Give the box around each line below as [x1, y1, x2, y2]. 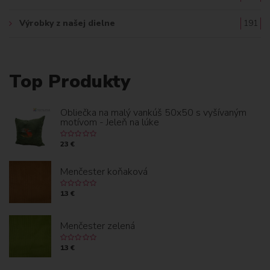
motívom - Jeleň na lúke [60, 115, 159, 129]
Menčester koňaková [60, 165, 148, 178]
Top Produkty [9, 69, 130, 94]
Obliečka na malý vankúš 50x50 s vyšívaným [60, 105, 246, 119]
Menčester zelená [60, 219, 135, 233]
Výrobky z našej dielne [19, 17, 115, 29]
